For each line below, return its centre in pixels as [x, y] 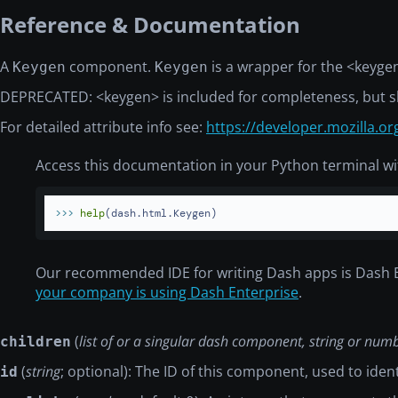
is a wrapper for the [277, 66]
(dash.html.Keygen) [161, 213]
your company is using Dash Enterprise [167, 292]
